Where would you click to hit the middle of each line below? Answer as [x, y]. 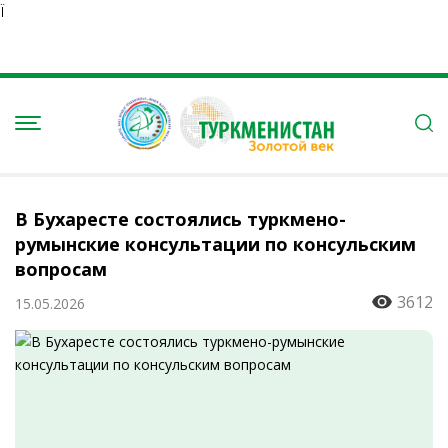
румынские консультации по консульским [215, 244]
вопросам [61, 269]
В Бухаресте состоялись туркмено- [180, 219]
